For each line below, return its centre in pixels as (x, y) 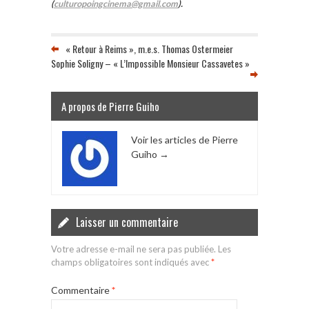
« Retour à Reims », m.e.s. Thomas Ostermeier (149, 48)
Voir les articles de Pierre (185, 139)
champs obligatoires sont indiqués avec (131, 262)
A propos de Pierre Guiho (110, 106)
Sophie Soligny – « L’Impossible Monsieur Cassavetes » (150, 63)
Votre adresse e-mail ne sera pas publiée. (133, 249)
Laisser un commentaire (127, 222)
